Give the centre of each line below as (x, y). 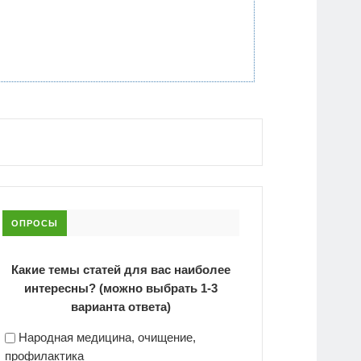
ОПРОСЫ (35, 223)
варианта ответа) (121, 306)
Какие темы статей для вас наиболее (121, 269)
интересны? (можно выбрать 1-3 (121, 288)
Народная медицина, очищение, (108, 337)
